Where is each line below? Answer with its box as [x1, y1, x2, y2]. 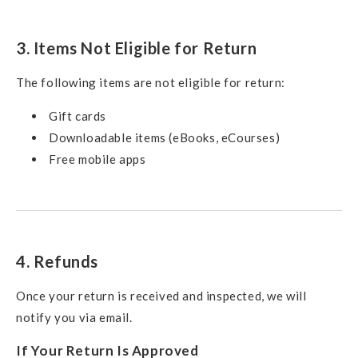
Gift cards [49, 108, 106, 123]
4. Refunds [16, 251, 98, 271]
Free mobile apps [49, 151, 146, 166]
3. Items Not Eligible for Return [16, 38, 257, 58]
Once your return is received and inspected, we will [16, 288, 307, 303]
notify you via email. [16, 309, 133, 324]
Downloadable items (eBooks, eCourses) [49, 129, 280, 145]
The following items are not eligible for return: [16, 74, 285, 89]
